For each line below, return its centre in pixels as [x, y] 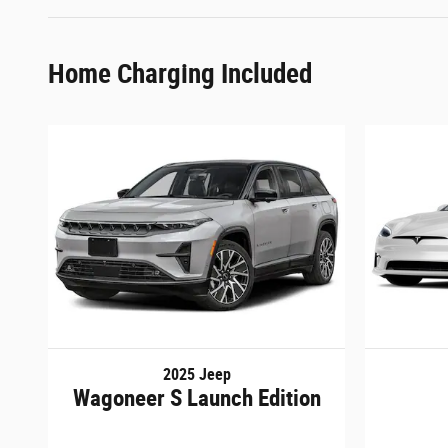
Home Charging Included [180, 74]
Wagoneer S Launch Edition [196, 398]
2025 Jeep [196, 375]
